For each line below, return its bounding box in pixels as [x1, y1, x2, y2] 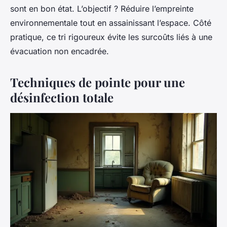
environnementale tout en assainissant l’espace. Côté [10, 18, 211, 28]
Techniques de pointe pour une [10, 74, 185, 91]
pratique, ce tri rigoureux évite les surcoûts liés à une [10, 32, 212, 43]
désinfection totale [10, 89, 113, 106]
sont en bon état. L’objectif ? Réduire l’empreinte [10, 4, 194, 14]
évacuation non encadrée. [10, 46, 109, 57]
